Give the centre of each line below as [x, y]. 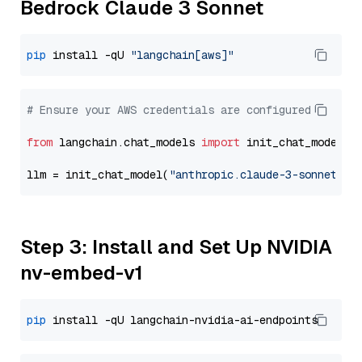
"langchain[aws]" [182, 55]
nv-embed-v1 [82, 273]
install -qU [88, 55]
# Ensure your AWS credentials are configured [169, 110]
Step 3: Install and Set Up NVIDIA [176, 247]
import [221, 142]
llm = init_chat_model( [98, 175]
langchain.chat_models [127, 142]
